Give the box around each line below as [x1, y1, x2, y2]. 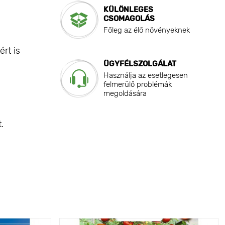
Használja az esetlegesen [103, 71, 188, 80]
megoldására [103, 89, 147, 98]
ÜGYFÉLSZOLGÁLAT [103, 59, 176, 69]
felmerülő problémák [103, 80, 172, 89]
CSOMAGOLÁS [103, 14, 155, 24]
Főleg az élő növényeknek [103, 26, 190, 35]
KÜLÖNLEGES [103, 5, 153, 15]
